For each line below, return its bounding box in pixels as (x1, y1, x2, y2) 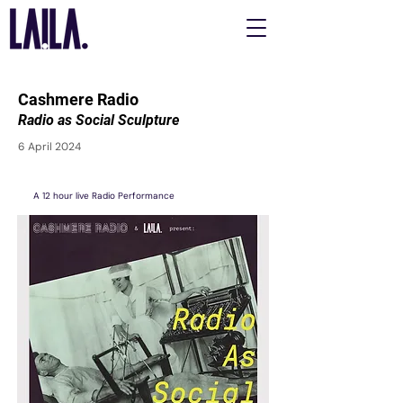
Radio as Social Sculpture (18, 112, 179, 129)
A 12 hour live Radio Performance (33, 190, 175, 201)
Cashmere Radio (18, 90, 139, 109)
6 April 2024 (18, 139, 81, 154)
